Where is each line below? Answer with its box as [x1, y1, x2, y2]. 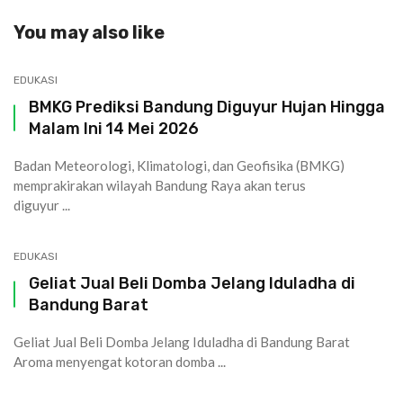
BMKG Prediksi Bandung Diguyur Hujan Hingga [29, 97, 385, 117]
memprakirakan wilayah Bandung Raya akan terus [13, 177, 306, 194]
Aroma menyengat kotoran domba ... [13, 354, 226, 371]
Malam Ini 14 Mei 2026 [29, 119, 199, 139]
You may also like [13, 22, 165, 44]
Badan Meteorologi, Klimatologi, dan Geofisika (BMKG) [13, 157, 345, 175]
